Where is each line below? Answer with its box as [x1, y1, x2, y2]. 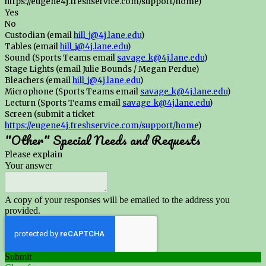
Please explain [5, 150, 62, 160]
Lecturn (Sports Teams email [5, 98, 122, 109]
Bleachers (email [5, 75, 72, 86]
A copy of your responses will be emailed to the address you [5, 195, 230, 205]
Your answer [5, 160, 52, 171]
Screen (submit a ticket [5, 109, 94, 120]
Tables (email [5, 42, 60, 52]
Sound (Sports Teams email [5, 53, 117, 64]
